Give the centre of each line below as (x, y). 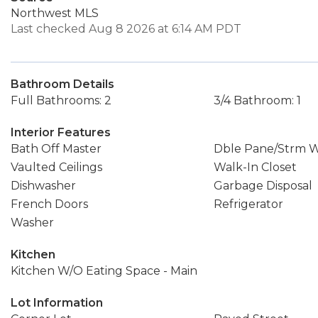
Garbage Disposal (263, 186)
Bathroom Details (62, 84)
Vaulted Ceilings (56, 167)
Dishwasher (43, 186)
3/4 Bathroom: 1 (257, 100)
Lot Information (57, 303)
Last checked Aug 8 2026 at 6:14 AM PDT (126, 29)
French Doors (49, 204)
